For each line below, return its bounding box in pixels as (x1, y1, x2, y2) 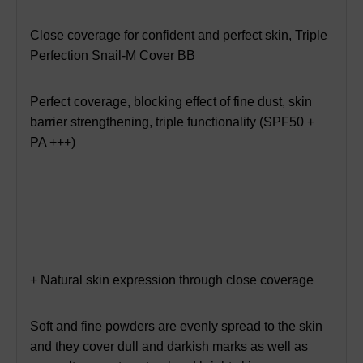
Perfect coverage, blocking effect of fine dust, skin (30, 94, 312, 109)
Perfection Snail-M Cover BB (30, 48, 195, 62)
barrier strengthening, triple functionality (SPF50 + (30, 114, 314, 129)
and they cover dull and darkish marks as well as (30, 339, 308, 353)
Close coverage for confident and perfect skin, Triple (30, 28, 327, 42)
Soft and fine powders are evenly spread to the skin (30, 318, 322, 333)
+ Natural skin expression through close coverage (30, 272, 314, 287)
